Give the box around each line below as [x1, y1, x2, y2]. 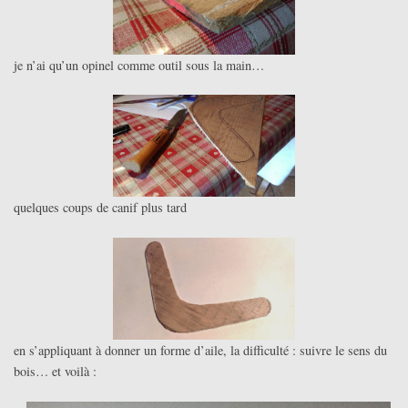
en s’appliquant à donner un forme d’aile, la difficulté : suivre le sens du [14, 342, 387, 360]
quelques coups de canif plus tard [14, 199, 187, 217]
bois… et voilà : [14, 362, 97, 381]
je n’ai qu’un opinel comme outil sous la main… [14, 56, 264, 74]
